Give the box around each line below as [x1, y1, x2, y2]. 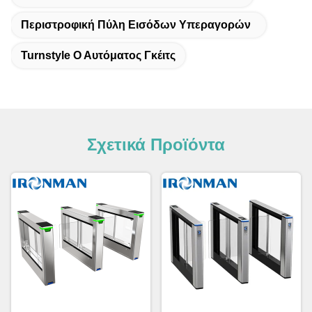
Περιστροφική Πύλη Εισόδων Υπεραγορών [21, 19, 251, 31]
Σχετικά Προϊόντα [87, 135, 225, 154]
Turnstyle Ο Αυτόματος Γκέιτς [21, 49, 175, 61]
